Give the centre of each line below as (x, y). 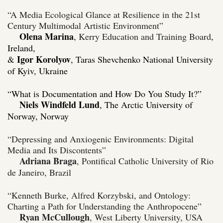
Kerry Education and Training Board (145, 36)
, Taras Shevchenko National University (142, 59)
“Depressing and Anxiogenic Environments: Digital (101, 139)
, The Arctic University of (146, 104)
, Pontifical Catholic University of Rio (145, 161)
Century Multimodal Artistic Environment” (87, 25)
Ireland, (23, 48)
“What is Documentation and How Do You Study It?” (105, 93)
